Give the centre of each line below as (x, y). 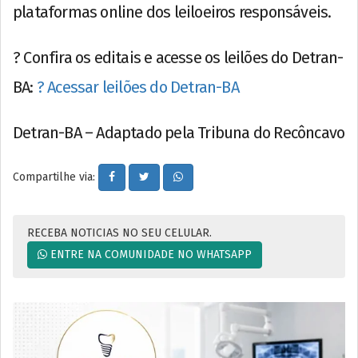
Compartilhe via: (56, 177)
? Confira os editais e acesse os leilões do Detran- (178, 57)
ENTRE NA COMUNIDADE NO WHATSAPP (149, 254)
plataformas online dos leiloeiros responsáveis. (172, 12)
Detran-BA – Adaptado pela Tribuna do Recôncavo (179, 132)
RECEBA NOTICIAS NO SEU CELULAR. (119, 233)
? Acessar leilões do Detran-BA (137, 87)
